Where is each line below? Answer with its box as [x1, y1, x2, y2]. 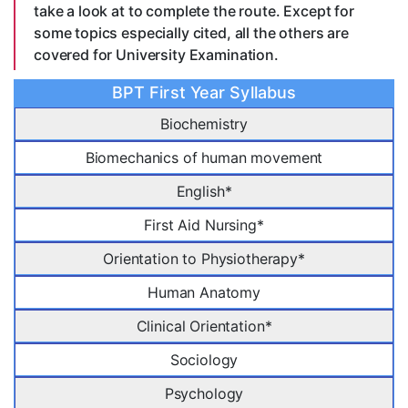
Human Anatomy [147, 283, 261, 302]
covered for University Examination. [34, 46, 279, 65]
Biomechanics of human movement [85, 148, 323, 168]
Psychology [164, 384, 244, 403]
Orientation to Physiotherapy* [103, 250, 305, 269]
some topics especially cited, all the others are [34, 24, 349, 43]
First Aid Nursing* [144, 216, 264, 235]
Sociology [169, 351, 239, 370]
